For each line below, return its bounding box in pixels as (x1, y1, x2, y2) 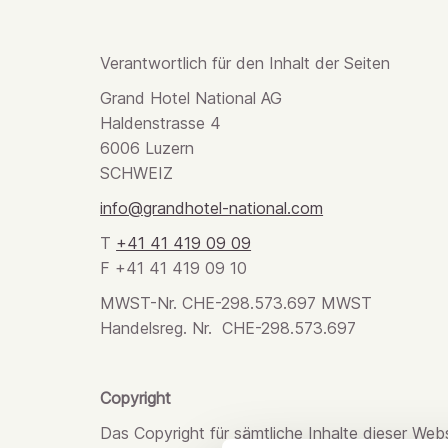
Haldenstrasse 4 (100, 113, 222, 133)
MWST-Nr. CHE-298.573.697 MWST (100, 293, 373, 313)
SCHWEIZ (100, 163, 174, 183)
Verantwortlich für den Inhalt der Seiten (100, 53, 391, 73)
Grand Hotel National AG (100, 88, 283, 108)
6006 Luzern (100, 138, 195, 158)
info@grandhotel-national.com (100, 198, 324, 218)
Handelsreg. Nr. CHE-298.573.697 (100, 318, 357, 338)
